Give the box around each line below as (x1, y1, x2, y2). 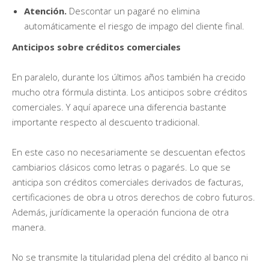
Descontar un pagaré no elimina (67, 4, 200, 17)
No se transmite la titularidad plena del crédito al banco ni (12, 250, 248, 263)
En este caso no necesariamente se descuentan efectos (12, 145, 246, 158)
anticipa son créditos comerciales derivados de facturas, (12, 175, 243, 188)
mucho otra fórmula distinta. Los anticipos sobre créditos (12, 85, 247, 98)
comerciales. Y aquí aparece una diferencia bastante (12, 100, 226, 113)
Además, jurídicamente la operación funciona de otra (12, 205, 229, 218)
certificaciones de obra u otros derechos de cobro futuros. (12, 190, 255, 203)
